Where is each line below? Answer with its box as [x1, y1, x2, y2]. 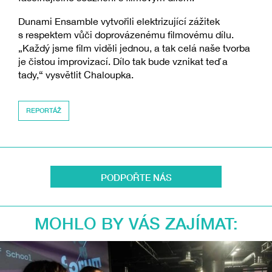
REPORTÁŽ [26, 106, 62, 114]
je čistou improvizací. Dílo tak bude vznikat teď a [18, 55, 228, 67]
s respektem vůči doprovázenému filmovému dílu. [18, 29, 234, 40]
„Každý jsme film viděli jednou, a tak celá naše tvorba [18, 42, 250, 53]
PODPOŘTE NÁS [100, 171, 172, 183]
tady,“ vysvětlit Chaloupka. [18, 69, 134, 80]
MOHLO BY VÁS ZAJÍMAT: [34, 214, 238, 234]
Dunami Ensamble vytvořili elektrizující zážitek [18, 15, 220, 27]
